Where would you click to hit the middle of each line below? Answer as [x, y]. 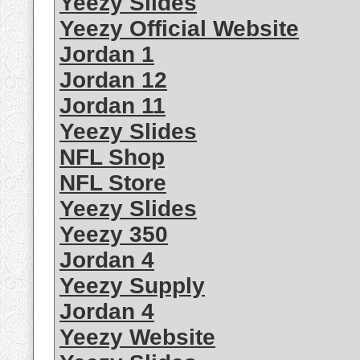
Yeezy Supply [132, 286]
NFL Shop [112, 157]
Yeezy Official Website [179, 29]
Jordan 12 [113, 80]
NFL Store [113, 183]
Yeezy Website [137, 337]
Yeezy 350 [114, 235]
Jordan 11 [112, 106]
